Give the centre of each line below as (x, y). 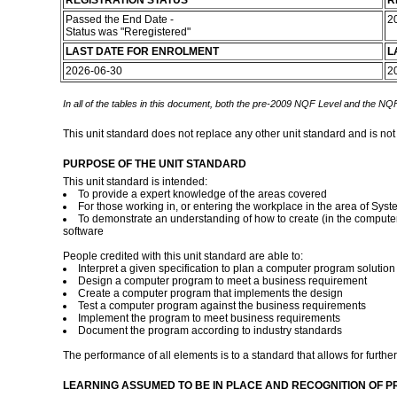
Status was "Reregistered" (129, 32)
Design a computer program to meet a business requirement (222, 281)
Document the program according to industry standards (210, 331)
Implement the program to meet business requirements (209, 318)
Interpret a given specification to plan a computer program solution (236, 269)
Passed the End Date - (119, 19)
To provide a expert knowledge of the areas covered (202, 194)
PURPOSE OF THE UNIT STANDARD (154, 164)
